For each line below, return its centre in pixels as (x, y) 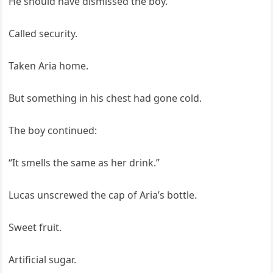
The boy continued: (53, 131)
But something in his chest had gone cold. (105, 98)
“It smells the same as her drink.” (84, 163)
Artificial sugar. (43, 260)
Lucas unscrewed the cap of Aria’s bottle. (103, 195)
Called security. (43, 34)
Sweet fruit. (35, 228)
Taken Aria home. (49, 66)
